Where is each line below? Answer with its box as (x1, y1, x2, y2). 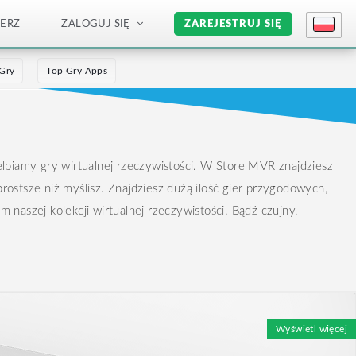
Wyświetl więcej (276, 324, 347, 334)
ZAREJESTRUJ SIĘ (184, 19, 282, 29)
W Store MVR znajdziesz (196, 161, 334, 172)
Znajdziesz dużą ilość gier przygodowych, (104, 183, 328, 195)
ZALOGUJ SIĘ (61, 19, 130, 29)
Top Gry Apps (46, 66, 108, 75)
